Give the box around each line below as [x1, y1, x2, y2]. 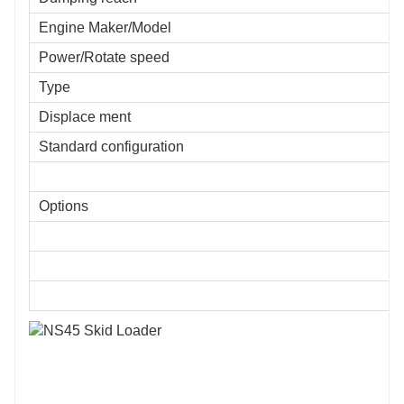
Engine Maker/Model [39, 19, 171, 35]
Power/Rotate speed [39, 49, 170, 65]
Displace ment [39, 108, 131, 124]
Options [39, 197, 88, 214]
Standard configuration [39, 138, 184, 154]
